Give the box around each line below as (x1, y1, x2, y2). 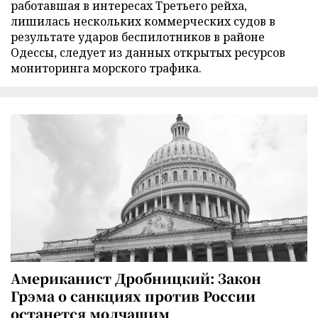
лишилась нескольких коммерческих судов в (11, 13, 275, 30)
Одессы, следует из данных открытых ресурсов (11, 45, 285, 61)
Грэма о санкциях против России (11, 285, 256, 305)
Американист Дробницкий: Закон (11, 268, 261, 287)
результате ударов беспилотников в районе (11, 29, 265, 45)
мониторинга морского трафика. (11, 60, 202, 77)
